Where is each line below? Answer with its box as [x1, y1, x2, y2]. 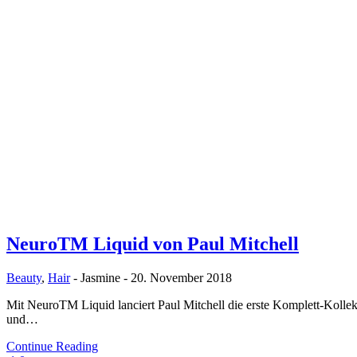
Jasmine [80, 270, 120, 284]
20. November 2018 [131, 270, 232, 284]
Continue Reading [6, 339, 98, 353]
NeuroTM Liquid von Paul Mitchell [6, 233, 299, 255]
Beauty [6, 270, 41, 284]
